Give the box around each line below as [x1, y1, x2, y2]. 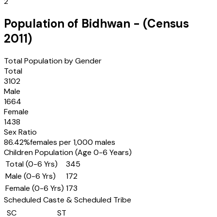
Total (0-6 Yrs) [5, 159, 58, 169]
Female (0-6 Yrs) [5, 183, 64, 193]
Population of [4, 16, 81, 31]
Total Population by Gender [4, 56, 102, 66]
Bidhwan [81, 16, 130, 31]
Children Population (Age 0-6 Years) [4, 147, 132, 157]
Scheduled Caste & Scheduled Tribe [4, 195, 131, 205]
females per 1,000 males [30, 137, 115, 147]
